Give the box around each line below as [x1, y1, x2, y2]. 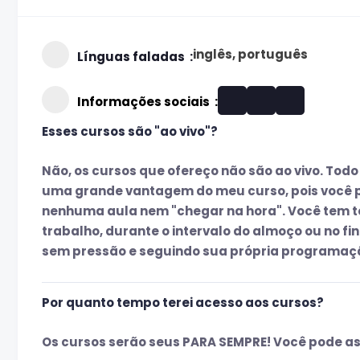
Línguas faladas [77, 47, 185, 65]
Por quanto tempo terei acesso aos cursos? [42, 293, 324, 311]
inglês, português [193, 45, 308, 63]
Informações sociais [77, 92, 210, 110]
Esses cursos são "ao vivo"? [42, 122, 218, 140]
